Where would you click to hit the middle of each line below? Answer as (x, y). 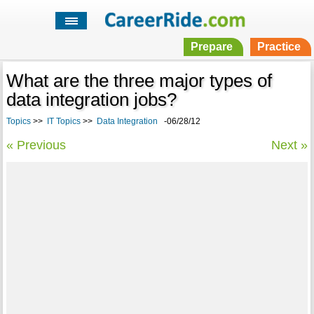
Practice (279, 47)
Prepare (211, 47)
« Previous (36, 145)
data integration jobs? (91, 100)
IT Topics (63, 122)
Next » (290, 145)
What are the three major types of (139, 81)
